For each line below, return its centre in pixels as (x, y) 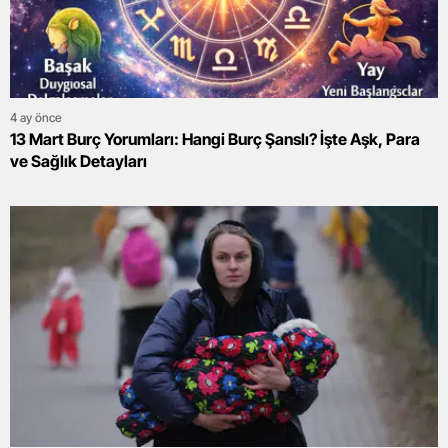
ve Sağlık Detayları (78, 160)
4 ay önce (36, 117)
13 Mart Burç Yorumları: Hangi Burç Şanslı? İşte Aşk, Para (215, 138)
